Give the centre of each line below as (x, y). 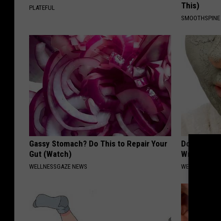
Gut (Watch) (50, 154)
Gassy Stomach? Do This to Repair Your (98, 143)
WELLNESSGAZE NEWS (58, 166)
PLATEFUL (42, 7)
